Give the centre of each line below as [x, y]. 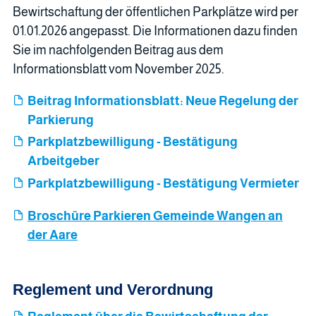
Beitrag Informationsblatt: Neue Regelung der [163, 101]
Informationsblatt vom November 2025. [119, 69]
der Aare [53, 235]
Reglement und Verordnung [113, 289]
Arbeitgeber [63, 161]
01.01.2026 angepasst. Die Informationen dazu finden [155, 31]
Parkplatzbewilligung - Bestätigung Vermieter [163, 183]
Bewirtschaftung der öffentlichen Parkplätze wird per [156, 12]
